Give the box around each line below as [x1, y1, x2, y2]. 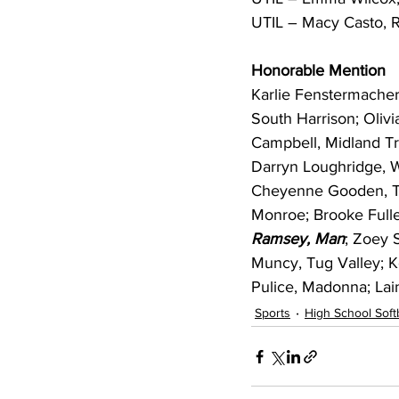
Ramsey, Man [251, 230, 345, 248]
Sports [255, 305, 290, 320]
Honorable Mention [251, 61, 386, 79]
